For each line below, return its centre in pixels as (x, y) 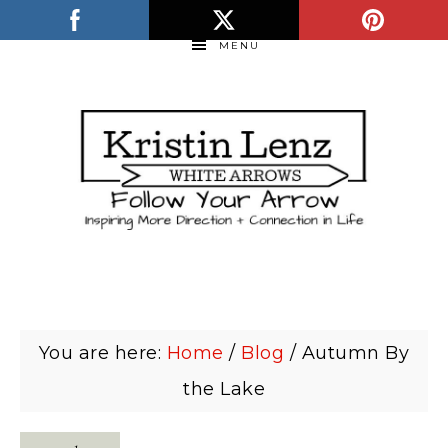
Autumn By (353, 353)
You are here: (102, 353)
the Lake (224, 389)
